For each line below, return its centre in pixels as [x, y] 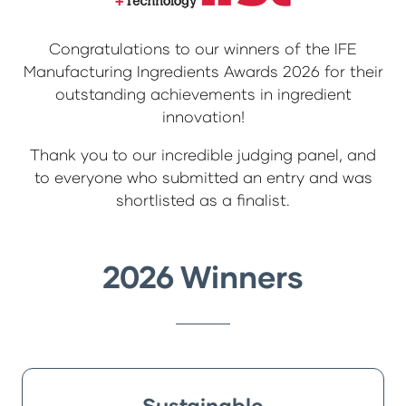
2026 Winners [203, 275]
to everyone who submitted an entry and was [203, 177]
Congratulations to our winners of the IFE [203, 48]
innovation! [203, 116]
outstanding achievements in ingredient [203, 93]
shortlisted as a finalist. [203, 199]
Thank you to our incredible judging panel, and [203, 154]
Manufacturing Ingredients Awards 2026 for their [203, 71]
